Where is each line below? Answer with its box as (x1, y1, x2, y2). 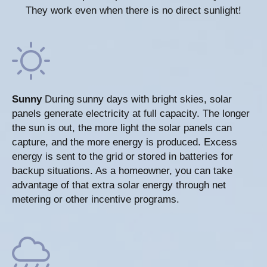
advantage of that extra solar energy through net (12, 179, 226, 191)
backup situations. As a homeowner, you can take (12, 165, 232, 177)
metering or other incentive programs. (12, 194, 179, 206)
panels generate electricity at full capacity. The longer (12, 108, 250, 120)
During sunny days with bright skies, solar (45, 94, 232, 105)
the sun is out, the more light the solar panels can (12, 122, 232, 134)
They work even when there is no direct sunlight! (26, 5, 241, 17)
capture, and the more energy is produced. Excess (12, 136, 237, 148)
